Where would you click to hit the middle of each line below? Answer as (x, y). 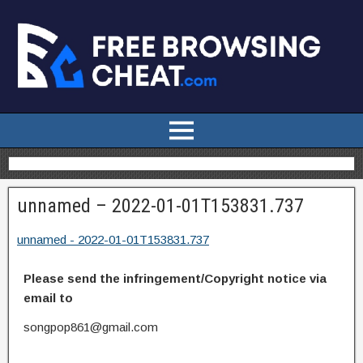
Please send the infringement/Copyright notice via (175, 278)
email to (48, 297)
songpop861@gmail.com (91, 327)
